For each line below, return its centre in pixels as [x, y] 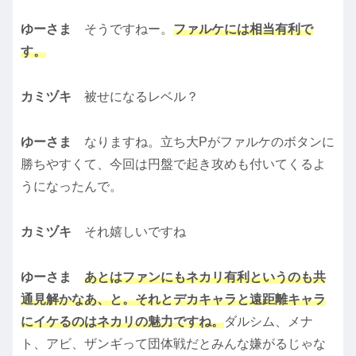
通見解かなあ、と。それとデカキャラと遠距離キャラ [173, 299]
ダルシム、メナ [269, 321]
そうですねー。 [129, 29]
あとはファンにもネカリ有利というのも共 [205, 277]
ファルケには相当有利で [243, 29]
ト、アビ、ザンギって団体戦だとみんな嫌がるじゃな [173, 343]
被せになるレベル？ [141, 97]
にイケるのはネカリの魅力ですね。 [122, 321]
